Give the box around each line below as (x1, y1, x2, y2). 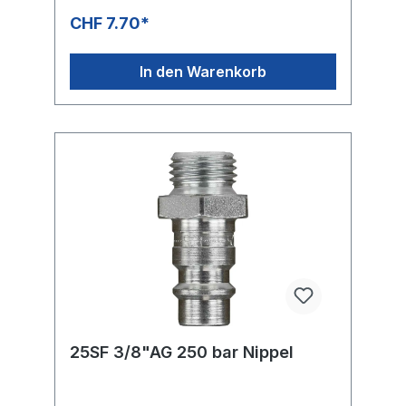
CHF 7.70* (70, 13, 150, 33)
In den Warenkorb (140, 62, 266, 81)
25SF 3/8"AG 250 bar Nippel (70, 342, 294, 362)
